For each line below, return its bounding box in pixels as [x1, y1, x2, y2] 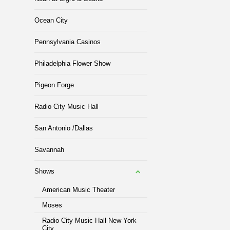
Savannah [34, 146, 65, 154]
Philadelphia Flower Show [34, 60, 111, 67]
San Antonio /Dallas [34, 124, 93, 132]
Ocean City [34, 16, 68, 24]
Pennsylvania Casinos [34, 38, 101, 46]
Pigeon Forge [34, 81, 74, 89]
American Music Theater [42, 186, 116, 194]
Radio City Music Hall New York [42, 217, 137, 224]
